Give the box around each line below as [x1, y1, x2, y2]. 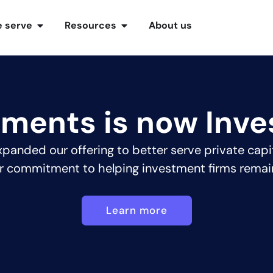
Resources [65, 19, 117, 32]
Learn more [105, 203, 168, 217]
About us [149, 19, 193, 32]
